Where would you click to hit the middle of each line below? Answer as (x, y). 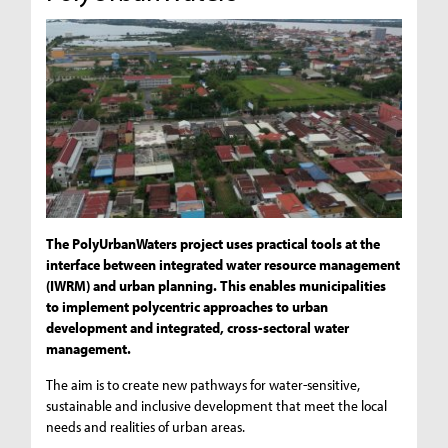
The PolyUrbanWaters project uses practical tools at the (213, 244)
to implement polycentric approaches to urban (187, 307)
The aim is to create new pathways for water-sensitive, (203, 385)
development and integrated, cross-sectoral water (198, 328)
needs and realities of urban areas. (146, 427)
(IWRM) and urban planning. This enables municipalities (216, 286)
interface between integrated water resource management (223, 265)
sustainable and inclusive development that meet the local (217, 406)
